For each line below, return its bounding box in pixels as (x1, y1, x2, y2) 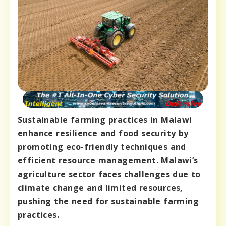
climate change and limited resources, (18, 182, 183, 194)
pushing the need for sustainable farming (18, 196, 199, 207)
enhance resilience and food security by (18, 128, 189, 139)
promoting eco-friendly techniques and (18, 141, 186, 153)
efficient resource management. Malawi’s (18, 155, 198, 166)
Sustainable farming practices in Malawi (18, 114, 192, 126)
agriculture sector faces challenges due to (18, 168, 201, 180)
